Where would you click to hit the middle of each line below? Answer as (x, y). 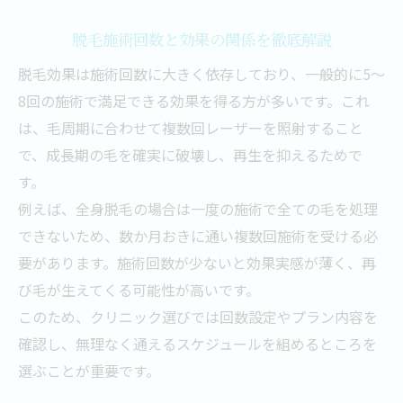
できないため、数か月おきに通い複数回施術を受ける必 (198, 236)
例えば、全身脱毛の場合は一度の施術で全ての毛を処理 (198, 209)
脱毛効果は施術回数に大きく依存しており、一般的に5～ (201, 74)
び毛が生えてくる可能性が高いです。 (139, 290)
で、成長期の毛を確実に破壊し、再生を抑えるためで (190, 155)
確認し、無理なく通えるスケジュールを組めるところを (197, 344)
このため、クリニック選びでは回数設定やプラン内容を (198, 317)
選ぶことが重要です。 (89, 371)
